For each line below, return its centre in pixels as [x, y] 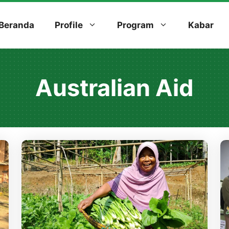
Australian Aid [114, 88]
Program [135, 25]
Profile [69, 25]
